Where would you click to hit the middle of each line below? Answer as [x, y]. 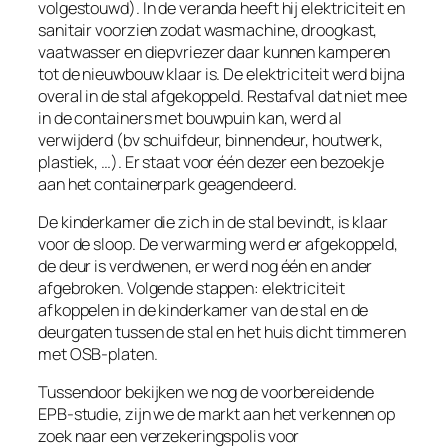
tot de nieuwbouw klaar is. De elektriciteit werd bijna [221, 73]
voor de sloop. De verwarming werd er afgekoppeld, [218, 244]
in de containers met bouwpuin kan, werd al [190, 117]
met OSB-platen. [98, 354]
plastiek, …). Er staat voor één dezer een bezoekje [211, 161]
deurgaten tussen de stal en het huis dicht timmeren [222, 332]
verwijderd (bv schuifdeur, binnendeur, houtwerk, [211, 139]
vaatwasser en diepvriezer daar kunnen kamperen [214, 51]
